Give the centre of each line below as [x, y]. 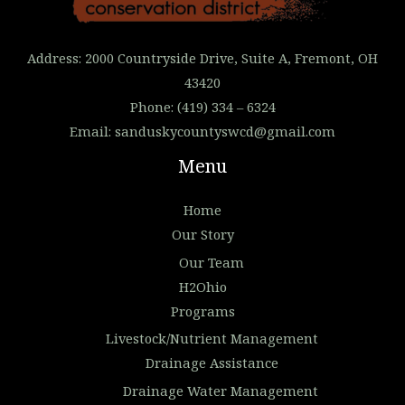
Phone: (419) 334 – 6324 [202, 107]
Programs [202, 311]
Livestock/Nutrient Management [212, 339]
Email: [92, 132]
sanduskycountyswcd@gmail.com [225, 132]
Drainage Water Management [221, 391]
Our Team [212, 262]
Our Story [202, 235]
